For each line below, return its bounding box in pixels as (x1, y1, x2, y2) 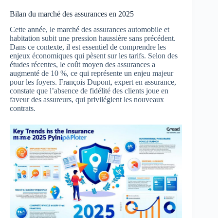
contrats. (10, 104, 36, 113)
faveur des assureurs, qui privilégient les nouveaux (10, 95, 164, 104)
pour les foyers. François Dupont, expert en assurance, (10, 78, 176, 87)
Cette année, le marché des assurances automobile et (10, 25, 169, 34)
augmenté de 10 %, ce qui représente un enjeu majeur (10, 69, 173, 78)
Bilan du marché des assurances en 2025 (10, 9, 134, 18)
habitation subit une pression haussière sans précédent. (10, 34, 176, 43)
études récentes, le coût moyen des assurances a (10, 60, 155, 69)
